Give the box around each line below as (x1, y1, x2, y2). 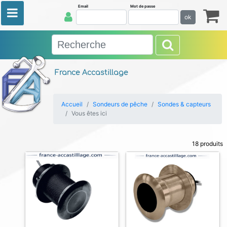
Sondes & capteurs (158, 100, 211, 108)
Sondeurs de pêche (93, 100, 147, 108)
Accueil (61, 100, 83, 108)
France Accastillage (55, 69, 128, 77)
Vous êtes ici (71, 109, 107, 117)
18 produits (192, 140, 223, 147)
